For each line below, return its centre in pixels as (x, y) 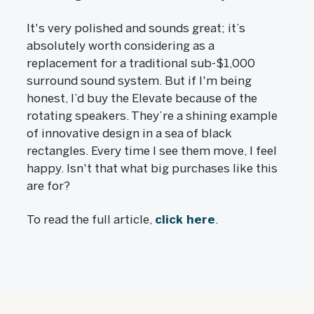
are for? (48, 186)
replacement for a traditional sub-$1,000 (141, 63)
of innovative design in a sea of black (129, 133)
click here (185, 219)
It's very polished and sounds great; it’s (136, 28)
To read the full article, (91, 219)
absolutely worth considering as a (121, 46)
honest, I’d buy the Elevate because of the (142, 98)
